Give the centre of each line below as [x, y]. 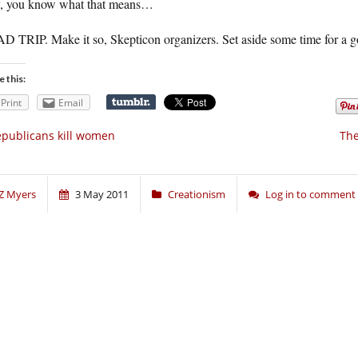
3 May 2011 [102, 195]
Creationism [197, 195]
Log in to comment [310, 195]
